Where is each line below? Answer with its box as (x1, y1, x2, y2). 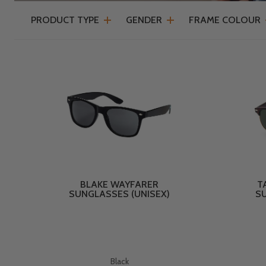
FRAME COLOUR (189, 14, 261, 26)
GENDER (126, 14, 162, 26)
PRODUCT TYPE (31, 14, 99, 26)
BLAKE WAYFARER (80, 179, 159, 191)
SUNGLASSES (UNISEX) (69, 188, 170, 200)
